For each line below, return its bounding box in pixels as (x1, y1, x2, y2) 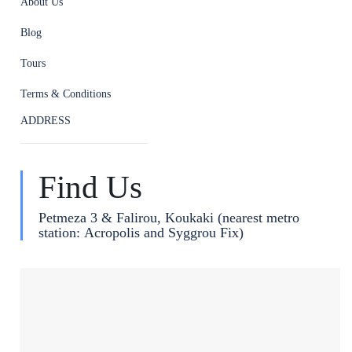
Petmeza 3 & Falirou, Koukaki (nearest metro (38, 211, 299, 225)
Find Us (38, 170, 142, 203)
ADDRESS (20, 115, 71, 126)
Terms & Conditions (20, 88, 111, 100)
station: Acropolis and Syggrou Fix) (38, 225, 244, 240)
